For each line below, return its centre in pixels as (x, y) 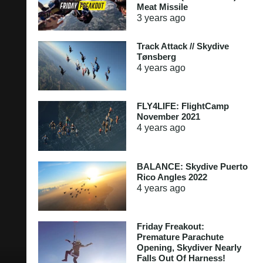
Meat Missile (162, 7)
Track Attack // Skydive (183, 46)
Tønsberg (156, 56)
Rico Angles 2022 (172, 177)
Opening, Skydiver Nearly (189, 247)
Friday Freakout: (170, 226)
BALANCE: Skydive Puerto (192, 166)
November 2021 (168, 117)
